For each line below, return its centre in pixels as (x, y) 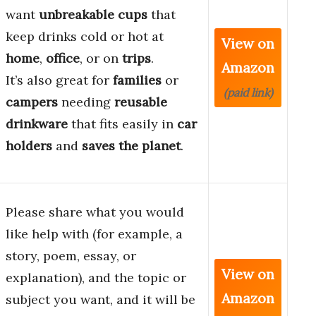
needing (86, 102)
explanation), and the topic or (96, 278)
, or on (101, 59)
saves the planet (131, 146)
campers (32, 102)
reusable (141, 102)
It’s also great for (59, 80)
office (63, 59)
